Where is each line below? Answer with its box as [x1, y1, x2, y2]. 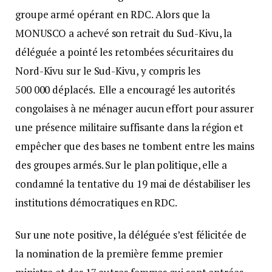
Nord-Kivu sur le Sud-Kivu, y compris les [15, 63, 200, 78]
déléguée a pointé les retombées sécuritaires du [15, 44, 234, 59]
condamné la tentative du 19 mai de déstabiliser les [15, 176, 250, 191]
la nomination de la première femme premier [15, 246, 223, 260]
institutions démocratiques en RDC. [15, 195, 180, 209]
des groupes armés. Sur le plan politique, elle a [15, 157, 227, 172]
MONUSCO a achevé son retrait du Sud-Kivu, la [15, 25, 233, 40]
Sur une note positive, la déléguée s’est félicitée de [15, 227, 246, 242]
